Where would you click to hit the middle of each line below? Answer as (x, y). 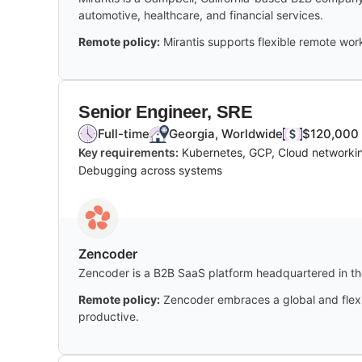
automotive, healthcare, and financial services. (201, 15)
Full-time (124, 133)
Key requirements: (128, 152)
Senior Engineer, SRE (166, 112)
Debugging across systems (150, 170)
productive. (109, 316)
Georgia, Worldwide (226, 133)
